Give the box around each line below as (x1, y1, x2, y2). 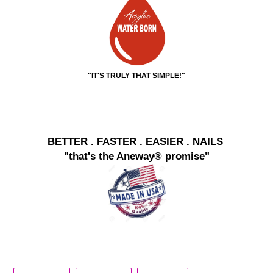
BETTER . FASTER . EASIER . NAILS (47, 136, 226, 148)
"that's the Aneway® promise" (63, 151, 210, 163)
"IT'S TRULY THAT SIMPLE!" (88, 71, 185, 80)
